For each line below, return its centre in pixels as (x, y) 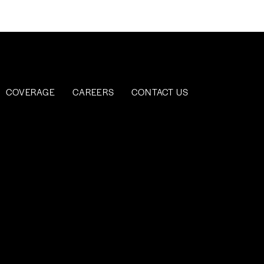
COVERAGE (31, 92)
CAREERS (93, 92)
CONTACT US (160, 92)
